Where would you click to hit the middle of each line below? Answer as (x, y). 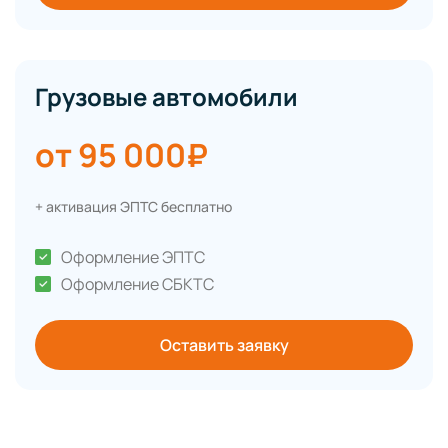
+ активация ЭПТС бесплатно (133, 207)
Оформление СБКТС (137, 284)
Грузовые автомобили (166, 97)
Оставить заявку (224, 345)
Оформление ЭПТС (133, 257)
